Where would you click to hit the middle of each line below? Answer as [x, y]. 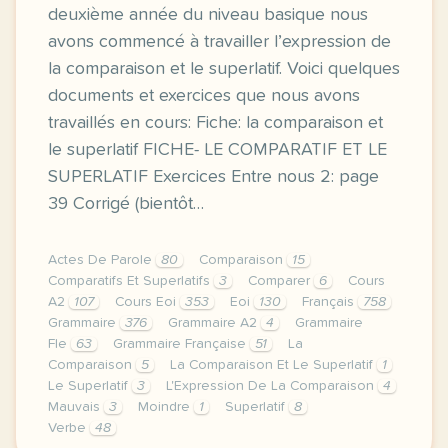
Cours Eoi [147, 302]
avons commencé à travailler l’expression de [219, 42]
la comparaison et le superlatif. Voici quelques [224, 69]
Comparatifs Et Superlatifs [131, 281]
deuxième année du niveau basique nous [208, 15]
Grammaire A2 [214, 323]
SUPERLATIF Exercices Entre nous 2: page [213, 177]
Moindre [166, 407]
